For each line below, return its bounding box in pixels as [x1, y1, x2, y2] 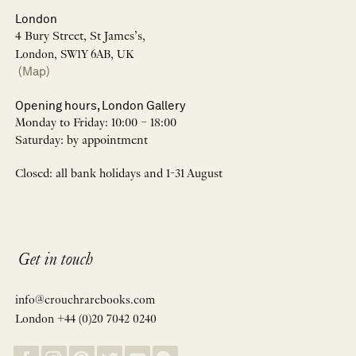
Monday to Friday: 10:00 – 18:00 [15, 116, 176, 130]
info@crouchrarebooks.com [15, 293, 155, 307]
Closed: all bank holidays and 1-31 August [15, 168, 222, 182]
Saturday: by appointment [15, 133, 148, 148]
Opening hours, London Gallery [15, 97, 186, 113]
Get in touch [18, 252, 93, 270]
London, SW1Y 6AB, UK [15, 48, 133, 61]
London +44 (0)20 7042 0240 [15, 312, 157, 326]
